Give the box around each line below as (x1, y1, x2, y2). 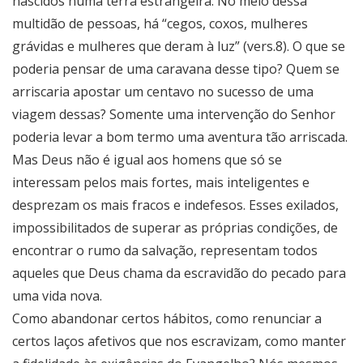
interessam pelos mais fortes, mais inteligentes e (12, 173, 310, 191)
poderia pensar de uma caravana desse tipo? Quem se (12, 59, 340, 78)
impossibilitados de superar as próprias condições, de (12, 218, 338, 237)
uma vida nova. (12, 286, 102, 305)
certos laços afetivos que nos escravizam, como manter (12, 331, 346, 350)
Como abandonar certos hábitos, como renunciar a (12, 309, 322, 327)
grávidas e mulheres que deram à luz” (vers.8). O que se (12, 36, 345, 55)
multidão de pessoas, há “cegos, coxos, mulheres (12, 14, 308, 32)
